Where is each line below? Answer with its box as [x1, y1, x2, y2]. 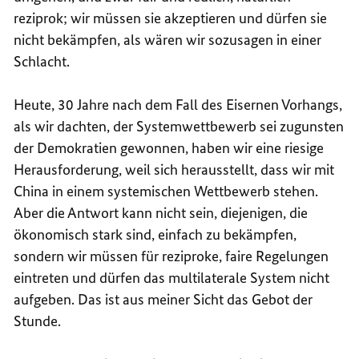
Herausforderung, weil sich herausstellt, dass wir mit [14, 159, 335, 179]
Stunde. [14, 311, 62, 330]
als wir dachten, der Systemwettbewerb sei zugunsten [14, 116, 345, 135]
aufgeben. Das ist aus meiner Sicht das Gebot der [14, 289, 313, 309]
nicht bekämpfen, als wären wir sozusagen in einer [14, 30, 322, 49]
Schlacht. [14, 51, 71, 71]
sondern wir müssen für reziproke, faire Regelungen [14, 246, 329, 265]
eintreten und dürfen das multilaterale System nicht [14, 268, 330, 287]
